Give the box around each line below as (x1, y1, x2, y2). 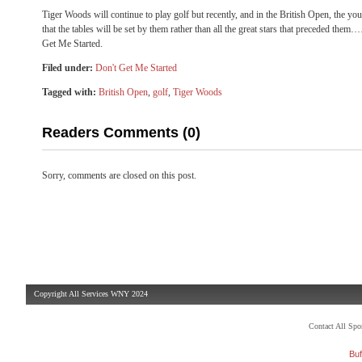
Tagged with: (42, 86, 96, 98)
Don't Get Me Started (95, 62, 177, 74)
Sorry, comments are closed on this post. (42, 170, 196, 181)
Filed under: (42, 62, 93, 74)
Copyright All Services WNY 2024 (34, 289, 148, 298)
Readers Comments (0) (42, 124, 200, 141)
